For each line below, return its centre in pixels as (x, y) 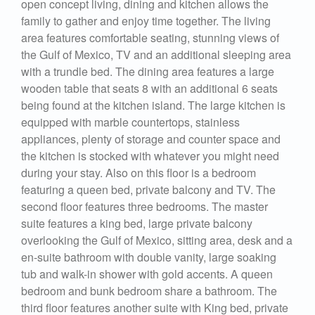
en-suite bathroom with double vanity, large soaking (149, 257)
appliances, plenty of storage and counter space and (151, 139)
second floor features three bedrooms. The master (144, 206)
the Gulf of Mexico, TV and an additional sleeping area (156, 54)
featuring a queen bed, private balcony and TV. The (148, 189)
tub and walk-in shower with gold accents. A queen (147, 274)
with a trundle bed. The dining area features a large (148, 71)
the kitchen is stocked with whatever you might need (150, 155)
